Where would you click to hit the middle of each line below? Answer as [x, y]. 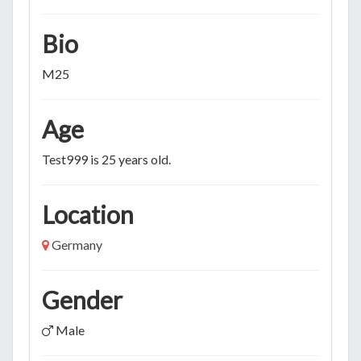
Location [88, 214]
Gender [82, 299]
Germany [77, 244]
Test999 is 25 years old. [106, 159]
